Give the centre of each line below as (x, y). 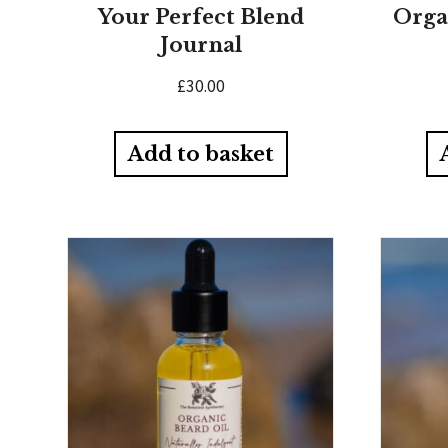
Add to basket (200, 154)
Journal (200, 44)
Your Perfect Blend (200, 16)
